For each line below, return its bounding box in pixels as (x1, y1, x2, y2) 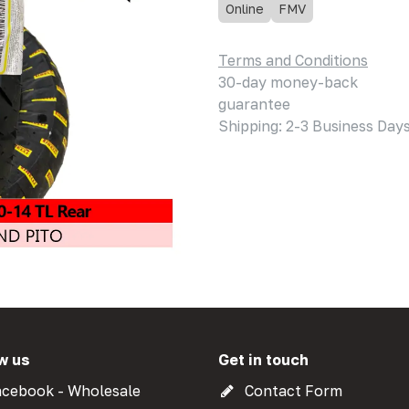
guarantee (218, 94, 290, 113)
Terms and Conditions (218, 50, 368, 69)
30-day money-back (218, 72, 358, 91)
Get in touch (218, 351, 309, 369)
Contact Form (244, 382, 342, 400)
